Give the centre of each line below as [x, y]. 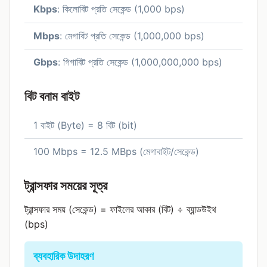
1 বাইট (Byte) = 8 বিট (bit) [85, 125]
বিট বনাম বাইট [52, 96]
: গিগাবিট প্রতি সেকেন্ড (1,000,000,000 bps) [140, 62]
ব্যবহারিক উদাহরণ [63, 256]
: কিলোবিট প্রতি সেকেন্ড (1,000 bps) [121, 9]
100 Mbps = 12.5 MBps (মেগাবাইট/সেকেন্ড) [116, 152]
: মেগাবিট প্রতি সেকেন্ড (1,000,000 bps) [132, 35]
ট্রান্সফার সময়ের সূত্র [66, 185]
